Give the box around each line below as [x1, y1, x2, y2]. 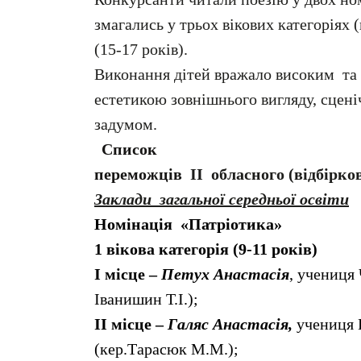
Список [102, 140, 157, 159]
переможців [94, 165, 182, 184]
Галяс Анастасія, [168, 315, 297, 334]
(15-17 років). [94, 40, 188, 59]
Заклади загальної [94, 190, 225, 209]
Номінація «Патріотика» [94, 215, 282, 234]
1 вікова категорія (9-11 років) [94, 240, 317, 259]
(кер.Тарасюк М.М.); [94, 340, 239, 359]
